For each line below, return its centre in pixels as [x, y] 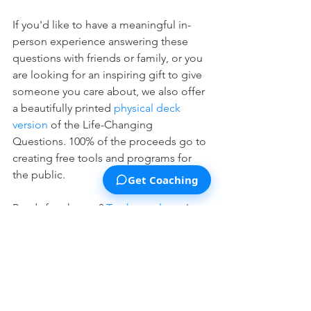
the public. [39, 174]
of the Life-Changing [102, 124]
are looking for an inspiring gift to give [109, 74]
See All [207, 290]
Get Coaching [163, 179]
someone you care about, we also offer [110, 91]
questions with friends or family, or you [109, 58]
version [30, 124]
